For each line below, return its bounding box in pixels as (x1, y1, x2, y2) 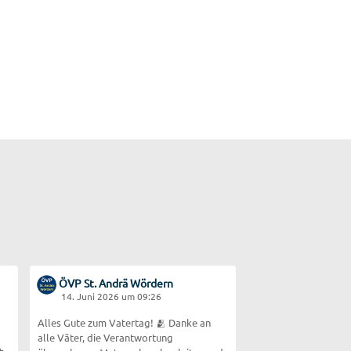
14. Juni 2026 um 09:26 (61, 289, 162, 302)
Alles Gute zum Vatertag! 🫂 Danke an (38, 315, 169, 329)
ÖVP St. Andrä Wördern (58, 275, 173, 290)
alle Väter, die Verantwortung (38, 330, 174, 344)
